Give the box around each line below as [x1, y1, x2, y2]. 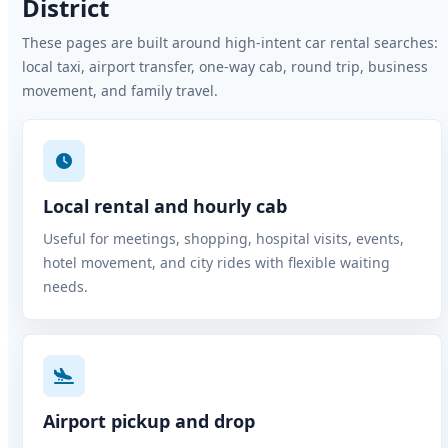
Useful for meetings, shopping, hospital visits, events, [43, 229, 404, 248]
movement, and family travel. [22, 81, 218, 100]
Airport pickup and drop [43, 409, 255, 433]
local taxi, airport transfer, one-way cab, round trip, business [22, 57, 428, 76]
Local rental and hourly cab [43, 194, 287, 218]
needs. [43, 277, 88, 296]
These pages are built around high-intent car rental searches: [22, 33, 438, 52]
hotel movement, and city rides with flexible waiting [43, 253, 390, 272]
